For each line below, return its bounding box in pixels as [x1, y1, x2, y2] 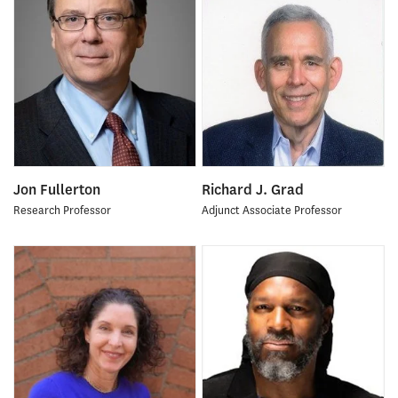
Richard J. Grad [201, 180, 304, 200]
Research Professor [13, 202, 111, 218]
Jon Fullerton [13, 180, 100, 200]
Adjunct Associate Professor [201, 202, 342, 218]
